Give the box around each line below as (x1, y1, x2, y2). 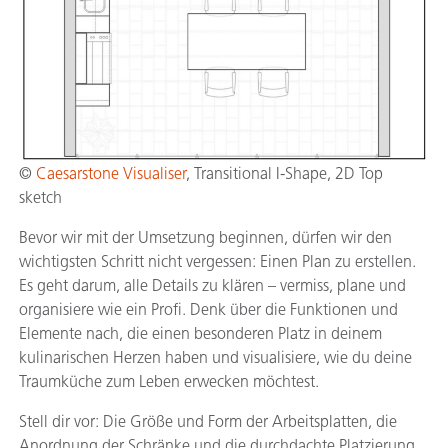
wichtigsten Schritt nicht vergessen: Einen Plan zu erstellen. (19, 252, 416, 271)
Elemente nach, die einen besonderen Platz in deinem (19, 324, 382, 343)
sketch (19, 188, 62, 207)
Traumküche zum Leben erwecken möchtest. (19, 372, 319, 391)
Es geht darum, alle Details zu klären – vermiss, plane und (19, 276, 406, 295)
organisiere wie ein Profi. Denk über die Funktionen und (19, 300, 398, 319)
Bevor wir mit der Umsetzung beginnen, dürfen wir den (19, 228, 392, 247)
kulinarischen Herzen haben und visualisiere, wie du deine (19, 348, 412, 367)
